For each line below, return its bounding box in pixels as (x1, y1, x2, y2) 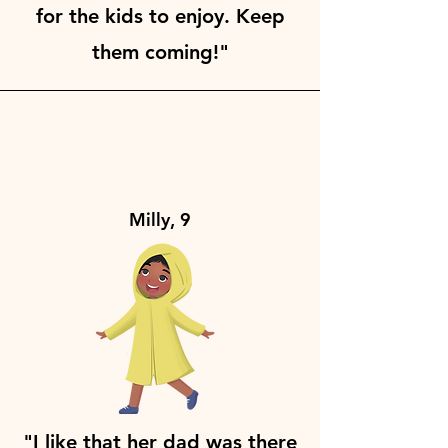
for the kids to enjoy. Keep (35, 3, 285, 28)
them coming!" (91, 39, 229, 64)
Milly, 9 (129, 207, 191, 231)
